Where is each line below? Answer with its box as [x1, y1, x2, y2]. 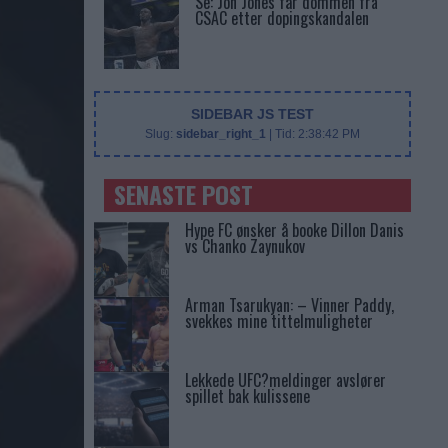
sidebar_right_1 [175, 127, 266, 141]
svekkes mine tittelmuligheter [184, 309, 373, 333]
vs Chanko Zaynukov [184, 234, 305, 258]
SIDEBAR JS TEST [190, 106, 314, 122]
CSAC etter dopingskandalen [194, 6, 369, 30]
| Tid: [265, 127, 298, 141]
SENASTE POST [113, 176, 253, 212]
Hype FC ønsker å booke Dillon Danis [184, 218, 404, 242]
